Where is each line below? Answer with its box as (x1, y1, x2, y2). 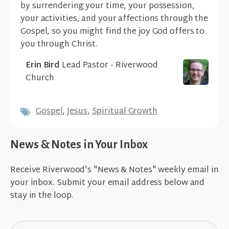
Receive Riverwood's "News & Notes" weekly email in (10, 163, 219, 178)
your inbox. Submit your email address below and (10, 176, 205, 191)
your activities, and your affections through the (20, 12, 209, 27)
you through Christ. (20, 37, 98, 53)
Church (26, 71, 54, 86)
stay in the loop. (10, 189, 74, 204)
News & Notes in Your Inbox (10, 139, 148, 151)
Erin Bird (26, 58, 60, 74)
